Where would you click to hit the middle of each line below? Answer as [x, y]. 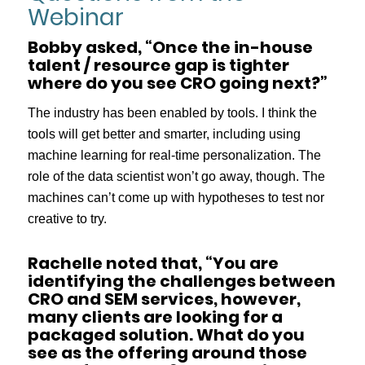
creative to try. [67, 219]
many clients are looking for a [155, 317]
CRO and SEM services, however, [164, 299]
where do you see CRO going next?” [177, 83]
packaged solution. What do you [166, 335]
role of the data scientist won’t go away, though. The [176, 177]
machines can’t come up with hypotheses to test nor [176, 198]
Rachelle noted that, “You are [153, 264]
